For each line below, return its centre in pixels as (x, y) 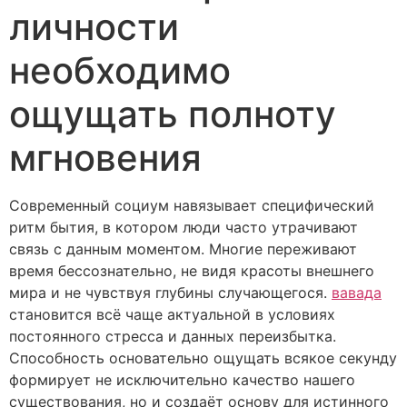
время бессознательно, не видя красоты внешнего (192, 271)
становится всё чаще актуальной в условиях (172, 315)
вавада (357, 293)
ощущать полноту (173, 114)
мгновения (105, 158)
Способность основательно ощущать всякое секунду (203, 358)
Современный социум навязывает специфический (192, 206)
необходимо (120, 71)
